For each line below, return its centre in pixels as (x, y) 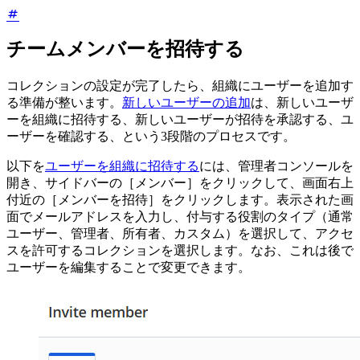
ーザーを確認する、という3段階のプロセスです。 (151, 136)
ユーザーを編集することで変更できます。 (129, 267)
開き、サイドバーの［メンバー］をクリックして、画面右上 (180, 182)
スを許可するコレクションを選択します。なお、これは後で (180, 250)
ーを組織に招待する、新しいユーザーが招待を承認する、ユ (180, 119)
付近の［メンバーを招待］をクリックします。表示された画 (180, 199)
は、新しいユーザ (302, 102)
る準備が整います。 (64, 102)
